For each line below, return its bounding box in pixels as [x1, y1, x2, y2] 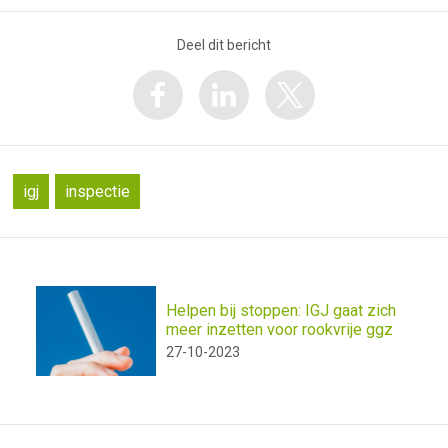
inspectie [65, 181, 130, 201]
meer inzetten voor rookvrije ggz [166, 320, 393, 340]
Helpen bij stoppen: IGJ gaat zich [166, 301, 396, 321]
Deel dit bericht [177, 36, 271, 53]
